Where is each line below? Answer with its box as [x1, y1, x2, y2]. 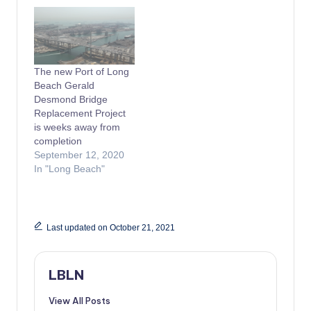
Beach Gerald [34, 79, 94, 91]
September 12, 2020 [34, 149, 124, 160]
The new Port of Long [34, 65, 129, 77]
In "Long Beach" [34, 162, 105, 174]
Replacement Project [34, 107, 126, 119]
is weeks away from [34, 121, 120, 133]
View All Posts [49, 295, 110, 306]
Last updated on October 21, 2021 [46, 223, 175, 233]
